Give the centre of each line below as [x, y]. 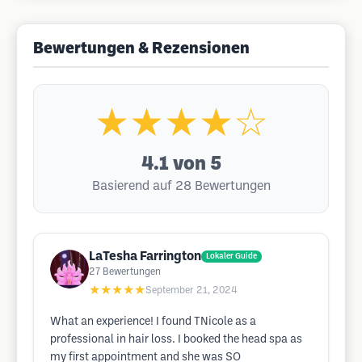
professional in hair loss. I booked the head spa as [176, 340]
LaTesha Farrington [145, 257]
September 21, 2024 [192, 290]
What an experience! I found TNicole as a [153, 322]
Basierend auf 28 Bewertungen [181, 186]
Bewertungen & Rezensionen [141, 49]
